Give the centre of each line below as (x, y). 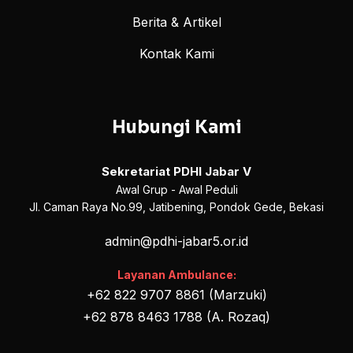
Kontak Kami (176, 54)
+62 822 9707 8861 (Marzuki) (176, 295)
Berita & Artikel (176, 22)
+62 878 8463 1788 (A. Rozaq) (176, 317)
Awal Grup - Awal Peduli (176, 190)
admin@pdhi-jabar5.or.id (176, 242)
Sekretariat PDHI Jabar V (176, 172)
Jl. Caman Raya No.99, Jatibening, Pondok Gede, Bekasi (176, 207)
